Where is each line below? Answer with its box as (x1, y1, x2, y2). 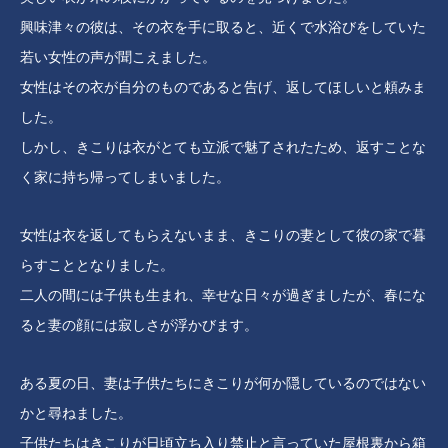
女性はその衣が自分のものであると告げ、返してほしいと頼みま (20, 80, 426, 95)
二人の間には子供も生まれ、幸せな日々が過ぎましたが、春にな (20, 288, 426, 303)
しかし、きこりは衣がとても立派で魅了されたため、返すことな (20, 140, 426, 155)
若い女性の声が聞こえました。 (20, 50, 216, 65)
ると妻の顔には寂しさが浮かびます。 (20, 318, 258, 333)
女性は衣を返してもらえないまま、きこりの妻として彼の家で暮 (20, 228, 426, 243)
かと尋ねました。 (20, 406, 132, 421)
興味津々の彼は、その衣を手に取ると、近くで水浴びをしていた (20, 20, 426, 35)
